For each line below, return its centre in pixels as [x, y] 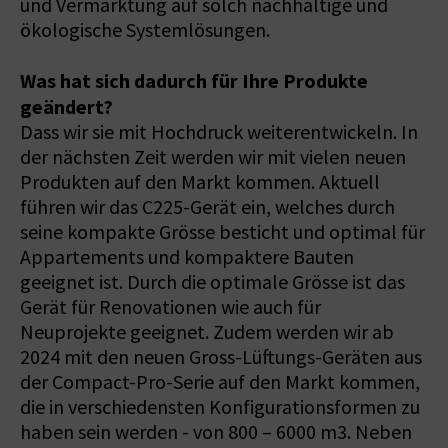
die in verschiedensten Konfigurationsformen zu [220, 407]
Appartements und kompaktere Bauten [187, 257]
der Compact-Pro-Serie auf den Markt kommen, [220, 382]
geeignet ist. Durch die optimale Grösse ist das [212, 282]
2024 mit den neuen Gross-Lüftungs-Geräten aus [221, 357]
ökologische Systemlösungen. [145, 30]
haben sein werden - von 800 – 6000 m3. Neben [216, 432]
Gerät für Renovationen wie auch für [170, 307]
